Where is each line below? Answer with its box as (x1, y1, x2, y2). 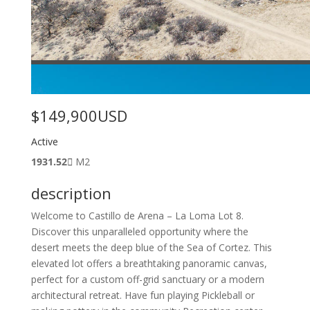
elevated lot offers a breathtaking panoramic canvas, (30, 256, 267, 270)
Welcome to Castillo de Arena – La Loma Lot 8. (30, 208, 244, 222)
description (30, 182, 111, 203)
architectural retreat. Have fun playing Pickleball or (30, 288, 255, 302)
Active (30, 134, 58, 148)
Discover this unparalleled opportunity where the (30, 224, 248, 238)
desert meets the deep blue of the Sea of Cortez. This (30, 240, 272, 254)
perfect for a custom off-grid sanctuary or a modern (30, 272, 264, 286)
